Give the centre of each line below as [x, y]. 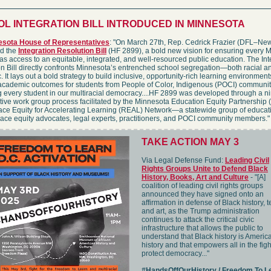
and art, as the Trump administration [201, 211]
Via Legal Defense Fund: [183, 160]
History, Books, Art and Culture [195, 177]
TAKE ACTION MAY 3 [190, 142]
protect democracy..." [175, 253]
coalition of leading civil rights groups [202, 186]
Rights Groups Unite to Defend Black [205, 169]
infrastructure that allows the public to [202, 228]
